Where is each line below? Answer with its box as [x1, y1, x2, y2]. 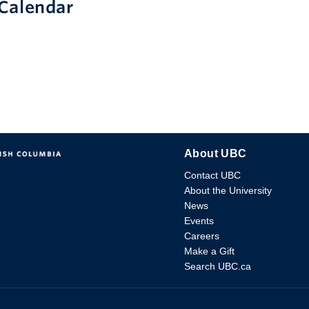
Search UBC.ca [184, 261, 251, 272]
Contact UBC [184, 170, 241, 181]
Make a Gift [184, 246, 235, 257]
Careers [184, 230, 219, 242]
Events [184, 215, 214, 227]
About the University [184, 185, 272, 197]
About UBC [184, 148, 247, 160]
